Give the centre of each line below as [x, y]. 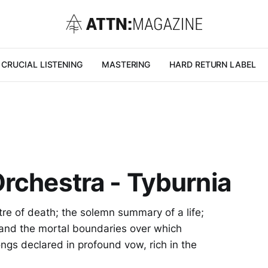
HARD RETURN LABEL [213, 64]
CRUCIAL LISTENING [42, 64]
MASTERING [126, 64]
